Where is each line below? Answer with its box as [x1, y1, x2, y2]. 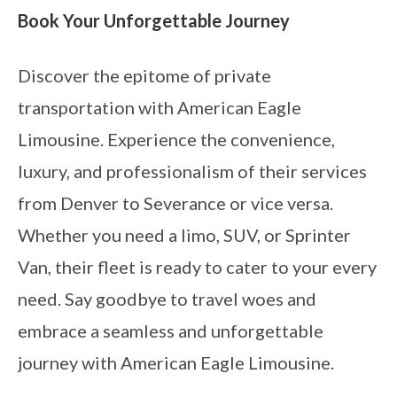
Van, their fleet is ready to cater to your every [18, 255, 377, 277]
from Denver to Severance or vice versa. [18, 191, 333, 214]
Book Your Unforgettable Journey [18, 9, 290, 31]
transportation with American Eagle [18, 96, 301, 118]
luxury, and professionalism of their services [18, 160, 367, 182]
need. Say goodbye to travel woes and [18, 287, 316, 309]
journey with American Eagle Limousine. [18, 351, 334, 373]
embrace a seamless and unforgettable [18, 319, 323, 341]
